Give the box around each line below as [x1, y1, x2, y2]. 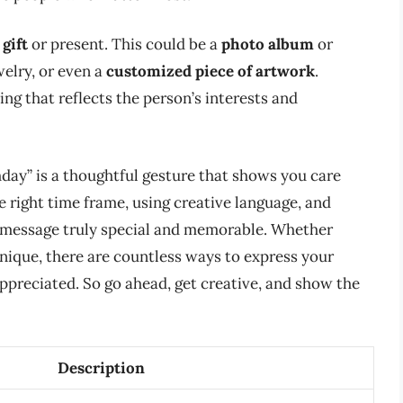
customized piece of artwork [106, 61, 315, 82]
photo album [221, 34, 314, 55]
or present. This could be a [28, 34, 221, 55]
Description [58, 358, 145, 379]
